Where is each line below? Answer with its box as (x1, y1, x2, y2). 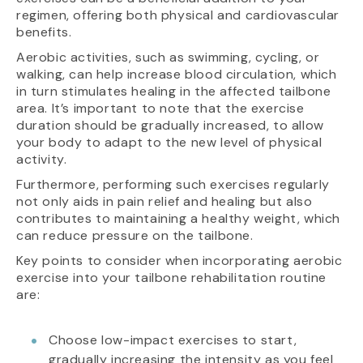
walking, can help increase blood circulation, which (16, 66, 337, 83)
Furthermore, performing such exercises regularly (16, 176, 330, 194)
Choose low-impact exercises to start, (49, 331, 297, 349)
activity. (16, 151, 67, 169)
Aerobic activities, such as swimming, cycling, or (16, 49, 320, 66)
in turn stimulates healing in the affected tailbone (16, 83, 331, 100)
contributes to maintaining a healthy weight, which (16, 210, 341, 228)
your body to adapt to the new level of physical (16, 134, 322, 152)
